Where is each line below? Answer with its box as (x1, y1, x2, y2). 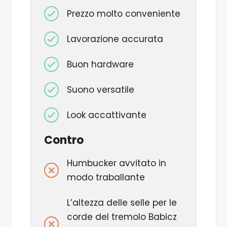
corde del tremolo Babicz (66, 211, 177, 223)
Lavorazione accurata (66, 32, 163, 45)
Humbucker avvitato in (66, 157, 166, 170)
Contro (44, 132, 84, 148)
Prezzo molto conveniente (66, 8, 180, 20)
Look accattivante (66, 108, 146, 121)
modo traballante (66, 171, 145, 184)
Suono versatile (66, 83, 134, 96)
